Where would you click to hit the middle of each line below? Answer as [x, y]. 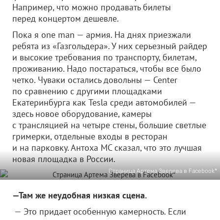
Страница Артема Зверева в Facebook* [163, 171]
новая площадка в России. [64, 159]
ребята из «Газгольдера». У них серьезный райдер [110, 46]
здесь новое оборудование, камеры [82, 114]
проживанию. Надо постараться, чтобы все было [107, 69]
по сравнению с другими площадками [87, 91]
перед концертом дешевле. [66, 18]
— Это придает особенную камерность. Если [99, 211]
